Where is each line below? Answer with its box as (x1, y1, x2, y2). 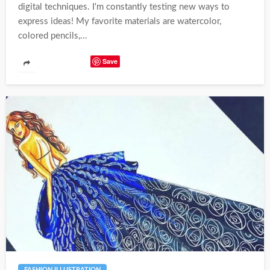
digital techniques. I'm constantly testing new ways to (18, 2, 230, 11)
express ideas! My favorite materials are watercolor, (18, 16, 221, 26)
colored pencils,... (18, 31, 87, 40)
